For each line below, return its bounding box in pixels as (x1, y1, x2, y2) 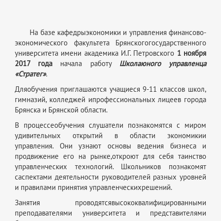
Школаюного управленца (119, 59, 207, 69)
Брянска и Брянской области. (15, 106, 108, 115)
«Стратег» (15, 70, 46, 79)
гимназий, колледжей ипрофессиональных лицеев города (15, 95, 206, 105)
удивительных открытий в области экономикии (15, 131, 206, 141)
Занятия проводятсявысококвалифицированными (15, 198, 206, 208)
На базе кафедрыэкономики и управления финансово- (15, 28, 206, 37)
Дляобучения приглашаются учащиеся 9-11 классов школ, (15, 85, 206, 94)
